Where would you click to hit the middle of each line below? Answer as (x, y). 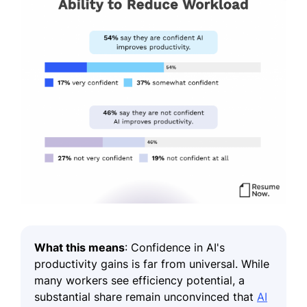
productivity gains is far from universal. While (152, 263)
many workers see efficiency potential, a (139, 280)
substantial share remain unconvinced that (146, 296)
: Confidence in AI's (175, 247)
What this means (79, 247)
